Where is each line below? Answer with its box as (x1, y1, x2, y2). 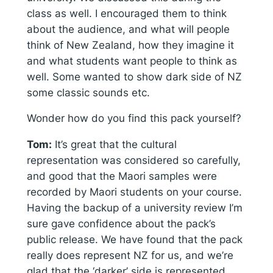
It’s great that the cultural (51, 138, 177, 151)
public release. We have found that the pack (26, 233, 243, 246)
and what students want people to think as (26, 54, 237, 67)
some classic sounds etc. (26, 86, 150, 99)
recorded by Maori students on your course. (26, 186, 242, 199)
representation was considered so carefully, (26, 154, 241, 167)
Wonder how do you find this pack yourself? (26, 112, 241, 125)
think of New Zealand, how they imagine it (26, 38, 234, 51)
